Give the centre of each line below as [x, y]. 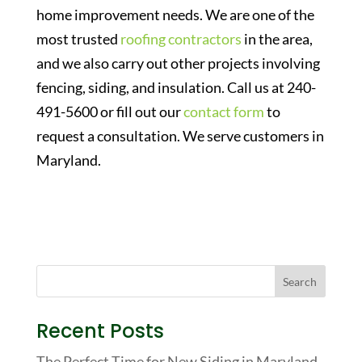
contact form [223, 112]
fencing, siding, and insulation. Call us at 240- [176, 87]
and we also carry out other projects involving [178, 63]
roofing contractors [181, 39]
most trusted [78, 39]
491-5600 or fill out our [109, 112]
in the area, [277, 39]
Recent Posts [100, 331]
